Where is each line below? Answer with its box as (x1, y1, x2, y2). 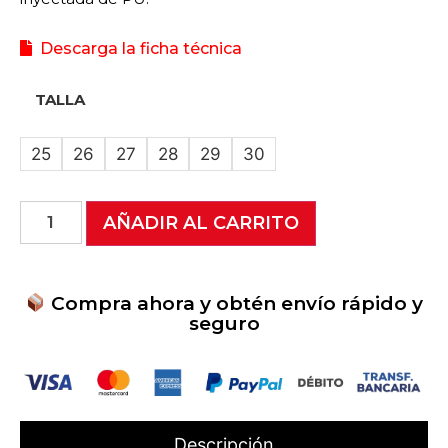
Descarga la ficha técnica (32, 39, 242, 59)
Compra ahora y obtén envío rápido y (46, 291, 424, 315)
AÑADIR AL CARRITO (102, 211, 299, 234)
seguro (188, 311, 260, 335)
